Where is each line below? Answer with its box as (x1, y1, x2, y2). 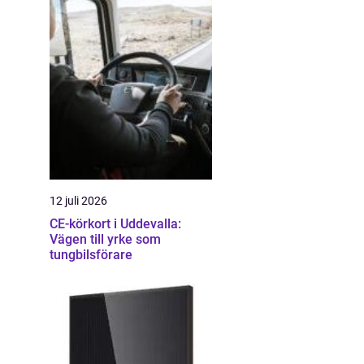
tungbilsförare (50, 247, 132, 262)
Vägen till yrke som (50, 232, 161, 247)
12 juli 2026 (50, 194, 107, 207)
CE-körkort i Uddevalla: (50, 216, 181, 232)
